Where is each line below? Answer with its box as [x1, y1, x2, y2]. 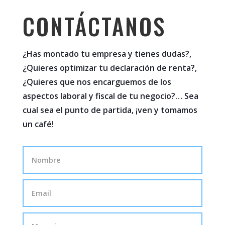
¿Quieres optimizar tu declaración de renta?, [22, 62, 197, 73]
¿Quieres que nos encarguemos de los [22, 76, 171, 87]
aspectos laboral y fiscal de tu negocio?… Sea [22, 90, 198, 101]
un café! [22, 119, 54, 130]
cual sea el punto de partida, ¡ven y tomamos [22, 104, 197, 116]
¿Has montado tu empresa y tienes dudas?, [22, 48, 191, 59]
